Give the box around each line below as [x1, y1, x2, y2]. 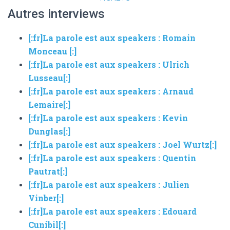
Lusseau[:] [28, 72, 70, 83]
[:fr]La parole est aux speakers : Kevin [28, 112, 188, 123]
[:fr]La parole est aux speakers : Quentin [28, 152, 196, 163]
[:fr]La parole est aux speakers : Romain [28, 32, 196, 43]
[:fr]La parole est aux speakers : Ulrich [28, 59, 189, 70]
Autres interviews [8, 6, 105, 21]
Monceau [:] [28, 45, 76, 56]
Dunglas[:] [28, 125, 70, 137]
